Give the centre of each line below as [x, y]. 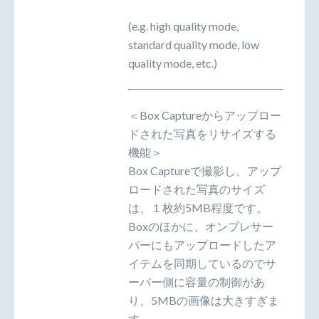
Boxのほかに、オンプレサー [201, 226]
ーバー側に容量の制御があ [197, 282]
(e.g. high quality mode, [183, 26]
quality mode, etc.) [173, 63]
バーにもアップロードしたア [202, 245]
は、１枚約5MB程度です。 [198, 208]
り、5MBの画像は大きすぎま [204, 300]
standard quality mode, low [194, 45]
